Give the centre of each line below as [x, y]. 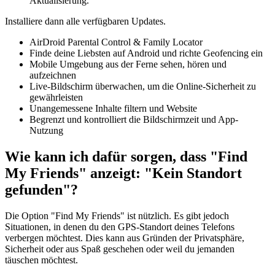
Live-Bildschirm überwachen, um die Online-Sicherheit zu [143, 87]
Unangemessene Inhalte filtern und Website [113, 109]
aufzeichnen [53, 76]
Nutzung [46, 131]
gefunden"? [41, 190]
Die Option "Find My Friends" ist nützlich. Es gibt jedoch [117, 216]
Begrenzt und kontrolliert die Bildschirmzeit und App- [134, 120]
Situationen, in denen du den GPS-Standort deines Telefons [120, 227]
